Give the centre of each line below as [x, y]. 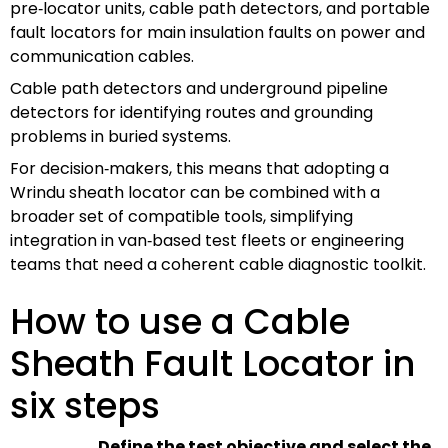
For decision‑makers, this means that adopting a [199, 168]
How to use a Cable [180, 321]
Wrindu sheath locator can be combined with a [195, 192]
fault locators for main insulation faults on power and [217, 32]
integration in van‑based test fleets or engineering [207, 240]
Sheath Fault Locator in [212, 363]
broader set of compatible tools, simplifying [181, 216]
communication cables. [102, 56]
